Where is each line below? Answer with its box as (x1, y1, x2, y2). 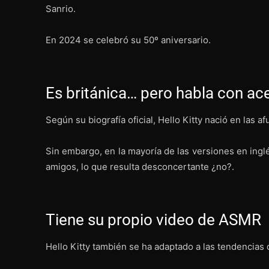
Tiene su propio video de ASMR (46, 210, 261, 229)
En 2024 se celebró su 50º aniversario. (46, 34, 211, 46)
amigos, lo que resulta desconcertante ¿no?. (46, 160, 234, 172)
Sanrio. (46, 2, 76, 14)
